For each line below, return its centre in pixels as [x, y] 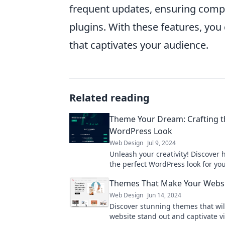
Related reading [109, 98]
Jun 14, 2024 [164, 195]
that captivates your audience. [139, 45]
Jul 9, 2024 [161, 143]
